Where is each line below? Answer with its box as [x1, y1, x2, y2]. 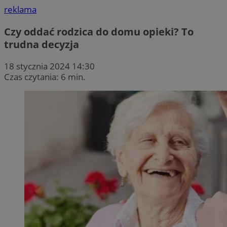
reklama [4, 4, 36, 16]
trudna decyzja [4, 37, 79, 51]
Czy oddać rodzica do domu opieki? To [4, 24, 194, 39]
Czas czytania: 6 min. [4, 70, 86, 83]
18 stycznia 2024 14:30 [4, 60, 95, 72]
